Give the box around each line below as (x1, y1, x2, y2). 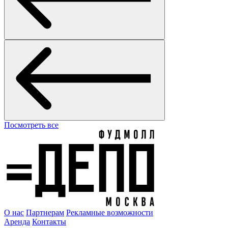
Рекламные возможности (66, 208, 153, 217)
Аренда (4, 217, 30, 226)
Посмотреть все (4, 120, 59, 129)
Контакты (32, 217, 66, 226)
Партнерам (26, 208, 64, 217)
